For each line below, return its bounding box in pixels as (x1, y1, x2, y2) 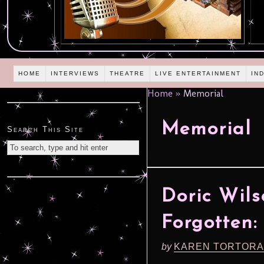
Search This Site (7, 125, 84, 134)
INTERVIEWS (51, 70, 100, 77)
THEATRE (110, 70, 146, 77)
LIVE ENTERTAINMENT (155, 70, 242, 77)
